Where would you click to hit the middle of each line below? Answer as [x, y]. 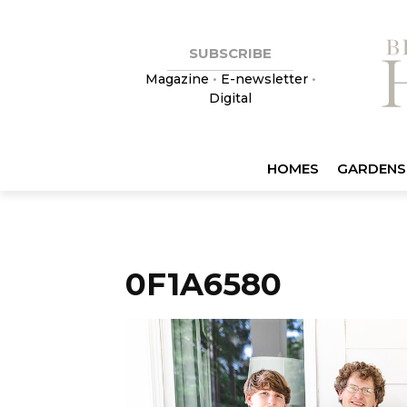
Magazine [179, 79]
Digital [230, 98]
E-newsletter [264, 79]
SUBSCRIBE [230, 53]
